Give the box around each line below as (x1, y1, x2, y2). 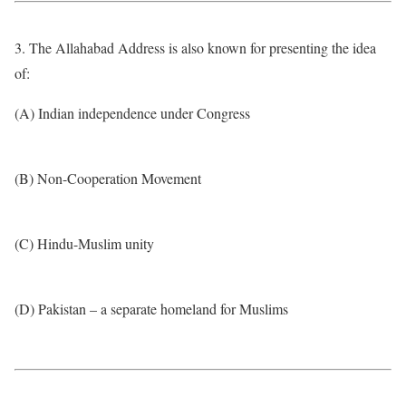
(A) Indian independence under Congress (14, 103, 250, 122)
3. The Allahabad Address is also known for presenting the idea (14, 38, 376, 57)
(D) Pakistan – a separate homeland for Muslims (14, 299, 288, 318)
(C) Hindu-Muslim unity (14, 234, 154, 253)
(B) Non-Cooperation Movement (14, 169, 201, 188)
